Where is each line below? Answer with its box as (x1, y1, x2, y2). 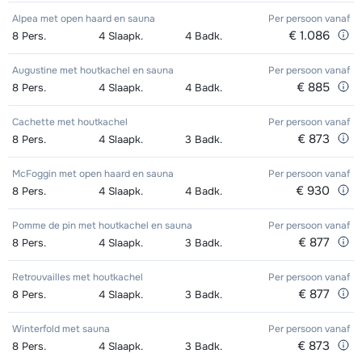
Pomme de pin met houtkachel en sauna (12, 219, 192, 233)
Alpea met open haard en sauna (12, 12, 155, 26)
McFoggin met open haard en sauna (12, 167, 174, 181)
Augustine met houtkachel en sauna (12, 64, 174, 78)
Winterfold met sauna (12, 322, 110, 336)
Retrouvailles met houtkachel (12, 271, 143, 284)
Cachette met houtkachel (12, 116, 128, 129)
